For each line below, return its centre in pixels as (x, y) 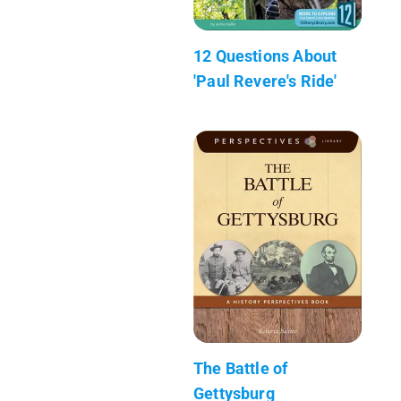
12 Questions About (265, 55)
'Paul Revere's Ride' (265, 81)
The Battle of (241, 368)
